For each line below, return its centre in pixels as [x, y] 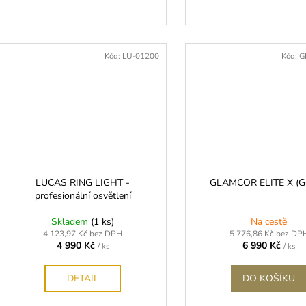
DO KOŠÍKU [269, 278]
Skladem [71, 221]
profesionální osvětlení [83, 195]
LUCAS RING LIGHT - [83, 182]
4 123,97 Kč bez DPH [83, 233]
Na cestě [269, 221]
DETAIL [83, 278]
